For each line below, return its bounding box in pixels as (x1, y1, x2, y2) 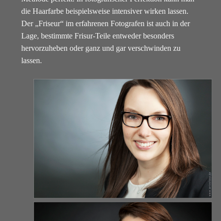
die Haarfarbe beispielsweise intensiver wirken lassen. (21, 7, 188, 16)
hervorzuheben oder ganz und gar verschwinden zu (21, 44, 181, 53)
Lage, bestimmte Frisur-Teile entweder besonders (21, 32, 174, 40)
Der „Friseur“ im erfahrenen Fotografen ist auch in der (21, 19, 190, 28)
